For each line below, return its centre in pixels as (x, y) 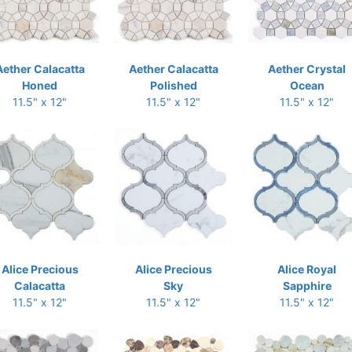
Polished (173, 85)
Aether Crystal (307, 69)
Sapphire (307, 286)
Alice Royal (307, 269)
